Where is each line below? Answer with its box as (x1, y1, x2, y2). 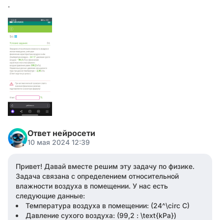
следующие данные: (16, 192, 85, 200)
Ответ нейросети (27, 128, 95, 138)
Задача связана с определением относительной (16, 172, 179, 180)
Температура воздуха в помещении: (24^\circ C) (26, 201, 190, 210)
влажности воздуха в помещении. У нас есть (16, 182, 168, 190)
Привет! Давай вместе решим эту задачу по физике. (16, 162, 194, 170)
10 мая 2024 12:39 (27, 138, 90, 146)
